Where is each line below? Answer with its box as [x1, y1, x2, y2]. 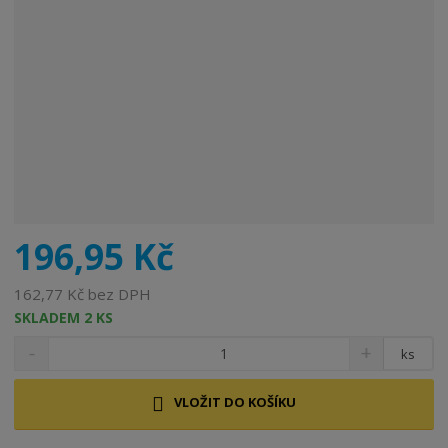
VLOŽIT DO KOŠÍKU [174, 393, 296, 412]
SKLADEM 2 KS [14, 307, 114, 327]
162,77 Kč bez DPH [14, 283, 152, 304]
